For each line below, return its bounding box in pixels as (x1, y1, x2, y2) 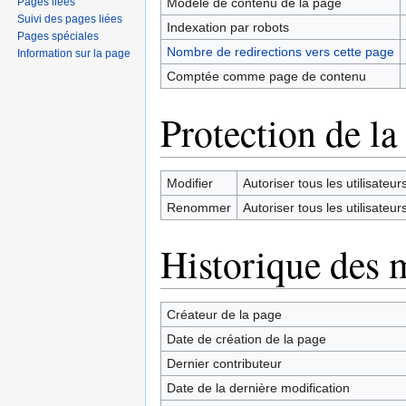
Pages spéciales (17, 29, 100, 43)
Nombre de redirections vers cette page (166, 43, 394, 59)
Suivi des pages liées (17, 12, 123, 25)
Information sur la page (17, 46, 131, 60)
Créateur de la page (166, 306, 282, 322)
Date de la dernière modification (166, 380, 350, 395)
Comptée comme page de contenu (166, 68, 366, 83)
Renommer (166, 199, 231, 215)
